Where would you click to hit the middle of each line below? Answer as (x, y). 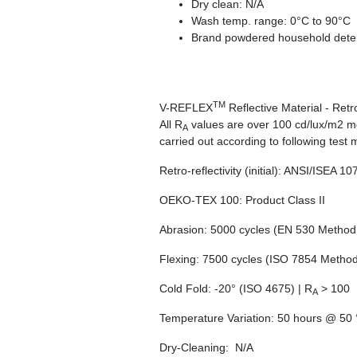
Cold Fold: (185, 288)
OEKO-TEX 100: (202, 200)
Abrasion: (183, 229)
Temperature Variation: (217, 318)
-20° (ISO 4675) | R (262, 288)
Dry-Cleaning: (194, 347)
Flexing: (179, 259)
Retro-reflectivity (200, 171)
